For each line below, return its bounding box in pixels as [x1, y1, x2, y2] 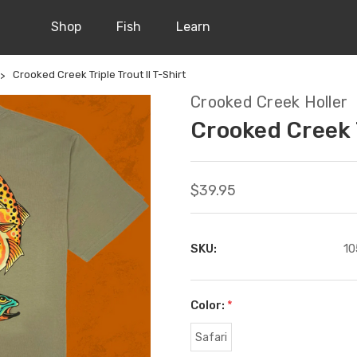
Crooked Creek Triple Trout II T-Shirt [13, 69, 186, 80]
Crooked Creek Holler [190, 92, 347, 112]
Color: [190, 298, 227, 312]
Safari [194, 330, 227, 344]
